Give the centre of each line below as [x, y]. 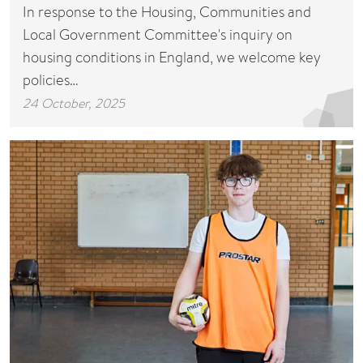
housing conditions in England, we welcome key [172, 57]
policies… [51, 79]
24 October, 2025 [74, 102]
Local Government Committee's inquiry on [158, 34]
